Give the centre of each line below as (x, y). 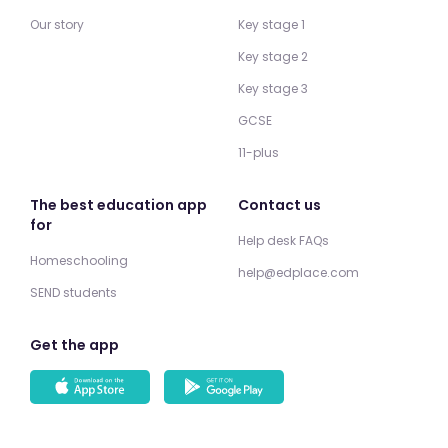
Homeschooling (79, 261)
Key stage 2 (273, 57)
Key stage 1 (272, 25)
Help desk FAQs (284, 241)
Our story (57, 25)
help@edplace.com (299, 273)
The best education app (118, 205)
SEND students (73, 293)
